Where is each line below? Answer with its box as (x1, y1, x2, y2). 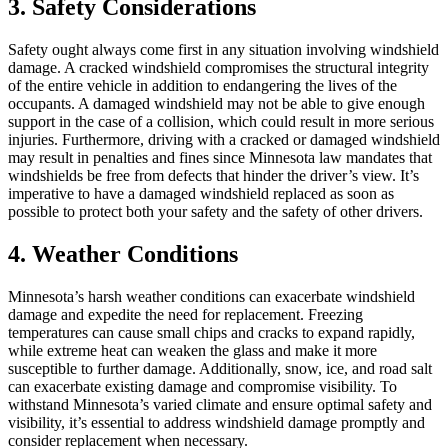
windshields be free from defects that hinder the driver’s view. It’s (8, 167, 419, 185)
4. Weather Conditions (8, 241, 238, 268)
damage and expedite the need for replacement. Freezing (8, 306, 363, 324)
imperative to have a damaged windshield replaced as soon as (8, 185, 394, 203)
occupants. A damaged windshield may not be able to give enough (8, 95, 425, 113)
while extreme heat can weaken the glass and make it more (8, 342, 377, 360)
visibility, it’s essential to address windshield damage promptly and (8, 414, 425, 432)
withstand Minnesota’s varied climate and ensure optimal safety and (8, 396, 432, 414)
